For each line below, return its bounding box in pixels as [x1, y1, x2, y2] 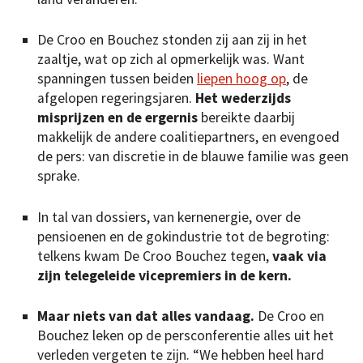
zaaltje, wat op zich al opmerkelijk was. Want [37, 50, 305, 69]
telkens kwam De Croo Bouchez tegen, [37, 246, 272, 265]
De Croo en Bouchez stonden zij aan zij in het [37, 31, 307, 49]
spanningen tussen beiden [37, 70, 197, 88]
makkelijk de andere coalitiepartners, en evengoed [37, 128, 340, 147]
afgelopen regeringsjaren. [37, 89, 195, 108]
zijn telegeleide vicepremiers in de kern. [37, 266, 292, 284]
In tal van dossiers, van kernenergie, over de [37, 207, 301, 226]
